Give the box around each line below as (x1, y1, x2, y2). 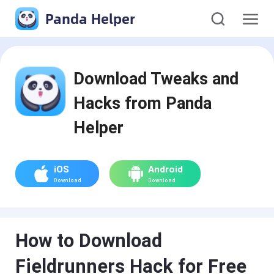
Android (147, 163, 183, 175)
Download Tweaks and (73, 68, 239, 89)
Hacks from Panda (73, 93, 212, 113)
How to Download (15, 230, 163, 252)
